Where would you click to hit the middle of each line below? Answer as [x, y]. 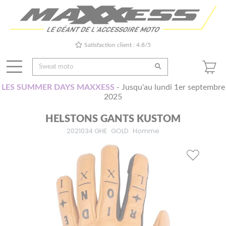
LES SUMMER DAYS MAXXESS [58, 88]
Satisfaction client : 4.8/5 [118, 45]
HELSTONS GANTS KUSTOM [113, 119]
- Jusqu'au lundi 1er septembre [169, 88]
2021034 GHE [87, 131]
